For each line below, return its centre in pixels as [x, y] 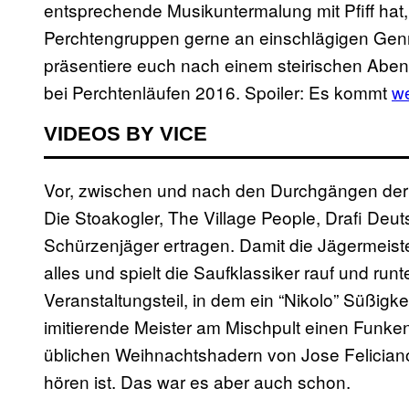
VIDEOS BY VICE [126, 134]
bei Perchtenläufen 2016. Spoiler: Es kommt [218, 92]
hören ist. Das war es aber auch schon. [197, 382]
